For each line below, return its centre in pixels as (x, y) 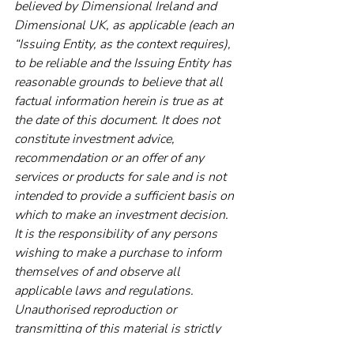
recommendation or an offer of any (111, 158)
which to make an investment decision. (123, 215)
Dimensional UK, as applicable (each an (126, 26)
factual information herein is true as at (120, 102)
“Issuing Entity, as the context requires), (124, 45)
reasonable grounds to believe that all (120, 83)
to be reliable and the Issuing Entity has (124, 64)
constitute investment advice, (96, 139)
